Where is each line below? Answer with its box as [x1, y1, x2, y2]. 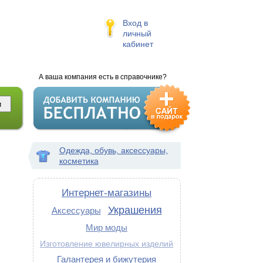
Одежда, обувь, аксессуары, [59, 146, 168, 155]
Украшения [107, 204, 162, 216]
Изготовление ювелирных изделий [40, 240, 173, 248]
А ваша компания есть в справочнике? [38, 73, 167, 81]
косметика [59, 156, 99, 166]
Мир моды [86, 222, 127, 232]
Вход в [122, 18, 148, 28]
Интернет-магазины [62, 187, 151, 198]
